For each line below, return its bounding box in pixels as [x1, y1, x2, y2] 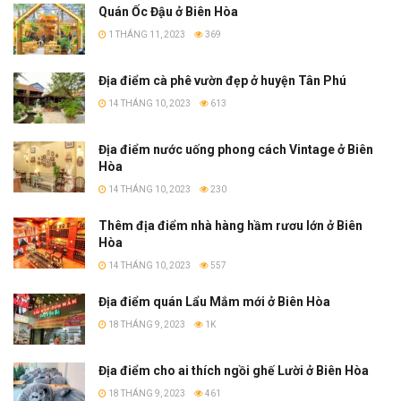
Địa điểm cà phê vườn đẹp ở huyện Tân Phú [98, 73, 346, 88]
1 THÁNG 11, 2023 [107, 29, 185, 39]
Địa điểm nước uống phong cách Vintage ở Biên [98, 142, 373, 158]
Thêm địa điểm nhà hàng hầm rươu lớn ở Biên [98, 218, 363, 234]
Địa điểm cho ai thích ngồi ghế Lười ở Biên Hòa [98, 363, 369, 379]
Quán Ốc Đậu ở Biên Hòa [98, 4, 238, 19]
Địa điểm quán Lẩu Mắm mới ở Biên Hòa [98, 294, 330, 310]
